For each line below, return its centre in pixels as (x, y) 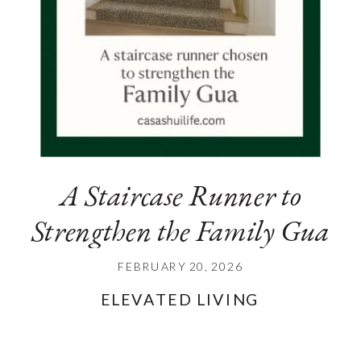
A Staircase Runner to (180, 195)
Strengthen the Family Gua (180, 230)
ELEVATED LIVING (180, 299)
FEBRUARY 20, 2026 (180, 266)
